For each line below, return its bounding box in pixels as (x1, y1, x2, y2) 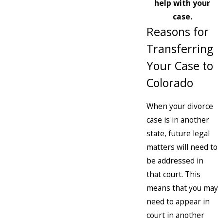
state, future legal (146, 128, 210, 139)
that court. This (146, 169, 200, 180)
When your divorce (146, 101, 213, 112)
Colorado (146, 75, 193, 91)
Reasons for (146, 24, 209, 40)
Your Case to (146, 58, 213, 74)
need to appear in (146, 196, 210, 207)
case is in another (146, 114, 209, 126)
